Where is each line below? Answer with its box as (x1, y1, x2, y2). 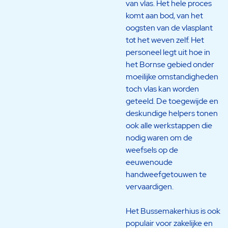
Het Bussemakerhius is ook (125, 205, 220, 216)
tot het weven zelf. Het (125, 34, 204, 45)
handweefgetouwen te (125, 168, 207, 180)
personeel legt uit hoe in (125, 46, 210, 58)
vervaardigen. (125, 181, 174, 192)
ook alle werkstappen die (125, 120, 212, 131)
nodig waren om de (125, 132, 192, 143)
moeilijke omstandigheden (125, 71, 218, 82)
